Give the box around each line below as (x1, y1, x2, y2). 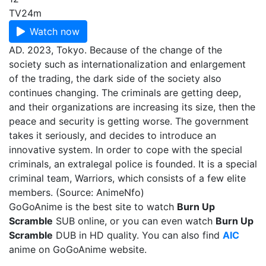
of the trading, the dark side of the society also (9, 72, 221, 84)
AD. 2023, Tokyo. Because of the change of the (9, 44, 222, 56)
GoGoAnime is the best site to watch (9, 201, 177, 213)
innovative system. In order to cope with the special (9, 144, 242, 156)
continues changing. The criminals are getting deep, (9, 87, 241, 99)
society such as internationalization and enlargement (9, 58, 246, 70)
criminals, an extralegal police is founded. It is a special (9, 158, 257, 170)
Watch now (30, 26, 80, 37)
